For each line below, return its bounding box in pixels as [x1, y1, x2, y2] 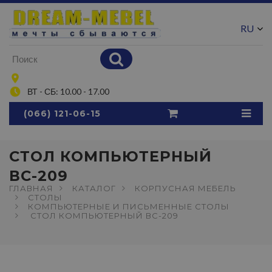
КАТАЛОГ [72, 183, 116, 193]
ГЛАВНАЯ [9, 183, 53, 193]
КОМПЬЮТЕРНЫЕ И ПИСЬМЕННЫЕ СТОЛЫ [28, 202, 229, 211]
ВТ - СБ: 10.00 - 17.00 [27, 86, 109, 97]
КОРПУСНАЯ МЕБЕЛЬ [135, 183, 236, 193]
